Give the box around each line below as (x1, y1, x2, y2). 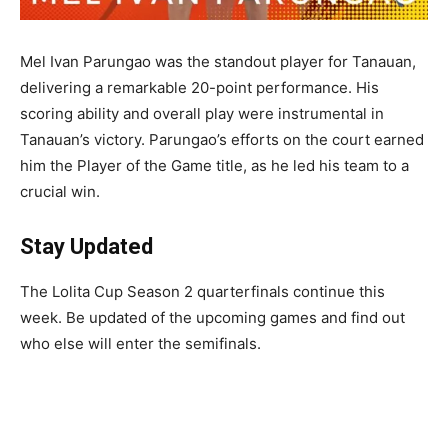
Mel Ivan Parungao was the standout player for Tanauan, (20, 51, 416, 71)
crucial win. (20, 181, 100, 201)
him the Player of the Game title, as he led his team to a (20, 155, 409, 175)
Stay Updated (20, 233, 153, 259)
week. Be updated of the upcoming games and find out (20, 307, 405, 327)
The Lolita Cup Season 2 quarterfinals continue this (20, 281, 385, 301)
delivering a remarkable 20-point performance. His (20, 77, 379, 97)
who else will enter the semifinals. (20, 333, 261, 353)
